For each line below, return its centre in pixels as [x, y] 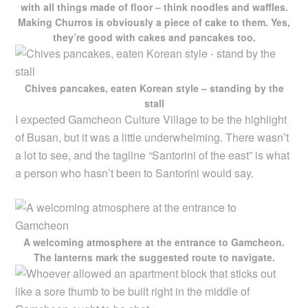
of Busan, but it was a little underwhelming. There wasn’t [152, 137]
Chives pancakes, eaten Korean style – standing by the [154, 88]
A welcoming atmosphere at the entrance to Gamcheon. [154, 242]
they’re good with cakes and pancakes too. [154, 37]
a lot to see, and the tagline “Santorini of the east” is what [153, 155]
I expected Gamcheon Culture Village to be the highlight [151, 119]
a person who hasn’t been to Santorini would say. [135, 173]
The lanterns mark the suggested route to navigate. [154, 257]
